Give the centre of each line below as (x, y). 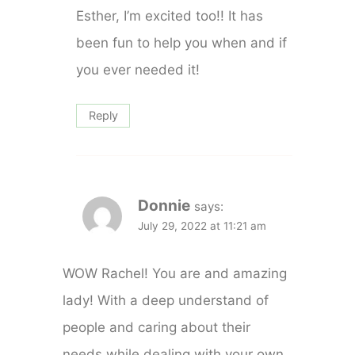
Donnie (164, 206)
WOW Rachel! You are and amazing (175, 273)
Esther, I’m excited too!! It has (170, 15)
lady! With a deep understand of (166, 300)
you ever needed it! (138, 69)
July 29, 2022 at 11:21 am (202, 226)
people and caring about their (157, 327)
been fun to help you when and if (182, 42)
